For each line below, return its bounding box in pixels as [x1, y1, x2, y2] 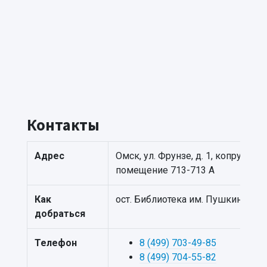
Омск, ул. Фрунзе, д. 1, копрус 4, [116, 150, 256, 162]
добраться [35, 208, 85, 220]
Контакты [27, 115, 100, 135]
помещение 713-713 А [116, 164, 215, 176]
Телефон [35, 237, 77, 249]
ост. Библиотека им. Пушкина [116, 194, 247, 206]
